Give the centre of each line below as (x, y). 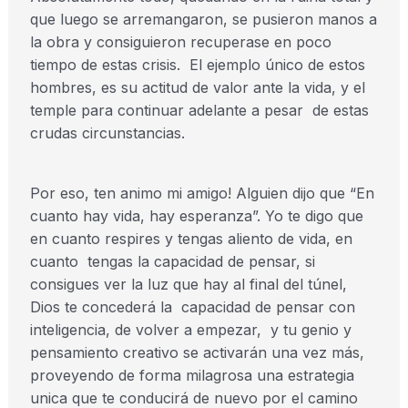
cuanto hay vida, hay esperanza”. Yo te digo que (196, 216)
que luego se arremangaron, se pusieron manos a (203, 19)
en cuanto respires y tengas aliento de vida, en (191, 239)
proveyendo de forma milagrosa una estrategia (192, 375)
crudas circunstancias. (107, 133)
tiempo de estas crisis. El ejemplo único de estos (197, 65)
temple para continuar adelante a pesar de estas (199, 110)
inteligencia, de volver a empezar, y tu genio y (190, 330)
